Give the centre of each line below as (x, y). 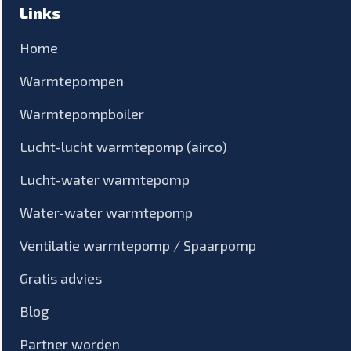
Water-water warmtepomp (106, 212)
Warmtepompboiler (82, 113)
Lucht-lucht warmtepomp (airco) (123, 146)
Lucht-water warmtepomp (105, 179)
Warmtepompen (72, 80)
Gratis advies (61, 278)
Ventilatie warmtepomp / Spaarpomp (138, 245)
